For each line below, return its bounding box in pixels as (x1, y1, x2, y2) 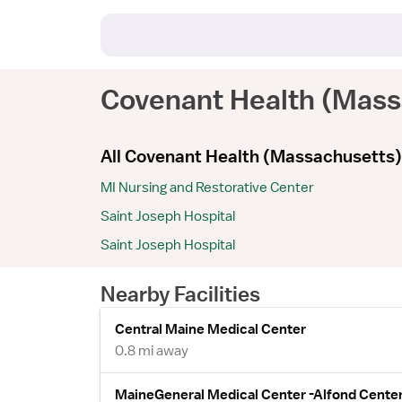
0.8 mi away (115, 342, 188, 360)
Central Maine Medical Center (115, 320, 306, 338)
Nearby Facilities (100, 281, 260, 306)
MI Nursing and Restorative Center (100, 179, 314, 197)
